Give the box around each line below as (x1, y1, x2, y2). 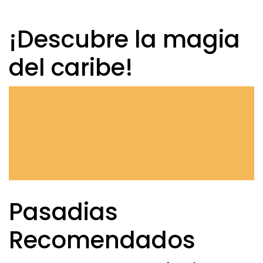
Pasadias (9, 195, 118, 228)
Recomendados (9, 224, 195, 257)
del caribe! (9, 51, 133, 84)
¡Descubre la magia (9, 23, 240, 56)
